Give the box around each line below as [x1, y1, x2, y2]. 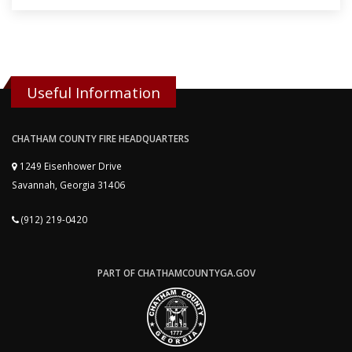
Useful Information [27, 82, 160, 103]
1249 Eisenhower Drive [17, 159, 122, 173]
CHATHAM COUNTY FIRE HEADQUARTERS [12, 132, 189, 145]
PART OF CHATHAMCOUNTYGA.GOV [97, 266, 255, 280]
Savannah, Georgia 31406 [12, 178, 125, 192]
